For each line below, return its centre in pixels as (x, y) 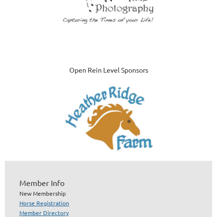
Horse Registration (44, 203)
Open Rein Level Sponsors (108, 70)
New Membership (43, 194)
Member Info (42, 183)
